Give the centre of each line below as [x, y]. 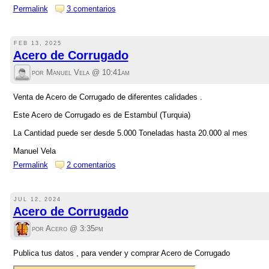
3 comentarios [91, 8]
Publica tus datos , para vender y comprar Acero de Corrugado [121, 253]
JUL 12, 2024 [38, 199]
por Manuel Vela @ [67, 73]
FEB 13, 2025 [38, 43]
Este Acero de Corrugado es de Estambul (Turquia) [101, 115]
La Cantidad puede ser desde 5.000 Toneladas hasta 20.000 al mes [130, 133]
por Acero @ [56, 229]
